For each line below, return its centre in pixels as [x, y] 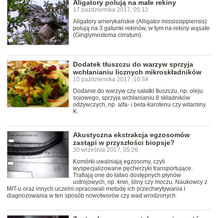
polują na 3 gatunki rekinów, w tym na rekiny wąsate [141, 28]
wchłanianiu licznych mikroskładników [137, 72]
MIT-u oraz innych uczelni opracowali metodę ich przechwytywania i [96, 189]
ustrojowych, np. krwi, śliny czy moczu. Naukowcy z [140, 182]
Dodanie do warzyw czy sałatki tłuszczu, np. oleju [138, 91]
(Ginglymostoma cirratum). [108, 35]
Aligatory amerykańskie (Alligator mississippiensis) [140, 21]
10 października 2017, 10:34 [111, 80]
